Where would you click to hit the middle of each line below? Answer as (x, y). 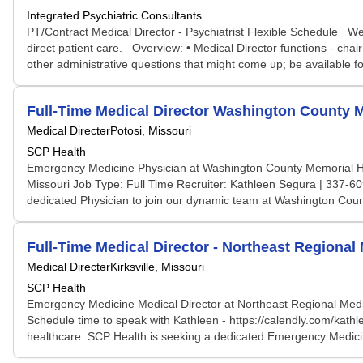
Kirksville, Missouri (157, 267)
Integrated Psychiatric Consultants (114, 15)
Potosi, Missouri (151, 130)
